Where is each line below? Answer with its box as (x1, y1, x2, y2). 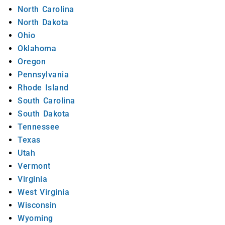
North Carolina (18, 5, 74, 15)
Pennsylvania (18, 70, 69, 80)
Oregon (18, 57, 46, 67)
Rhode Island (18, 83, 69, 93)
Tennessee (18, 122, 60, 132)
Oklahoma (18, 44, 56, 54)
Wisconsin (18, 200, 57, 210)
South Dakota (18, 109, 70, 119)
